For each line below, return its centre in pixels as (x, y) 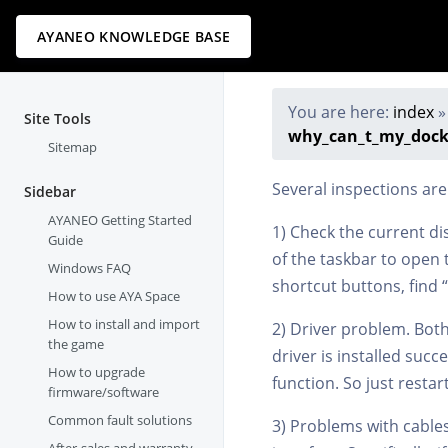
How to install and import (124, 324)
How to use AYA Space (114, 296)
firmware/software (104, 392)
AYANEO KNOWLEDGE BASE (134, 36)
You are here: (340, 112)
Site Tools (57, 119)
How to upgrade (97, 372)
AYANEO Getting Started (120, 220)
